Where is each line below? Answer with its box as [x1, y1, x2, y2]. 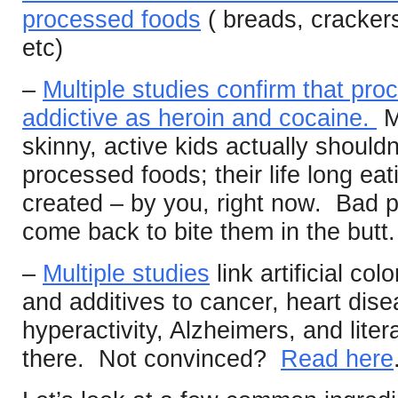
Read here [281, 346, 394, 372]
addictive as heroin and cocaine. [22, 105, 377, 131]
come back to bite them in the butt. [22, 219, 395, 245]
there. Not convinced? [22, 346, 281, 372]
